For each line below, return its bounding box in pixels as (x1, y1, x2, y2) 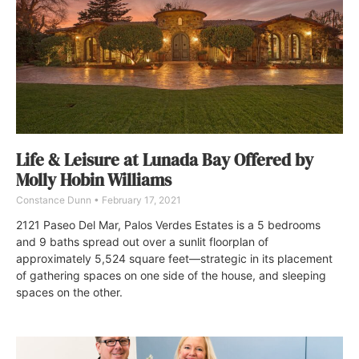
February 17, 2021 (99, 193, 181, 206)
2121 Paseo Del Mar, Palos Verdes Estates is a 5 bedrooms (16, 217, 321, 232)
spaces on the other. (16, 284, 123, 299)
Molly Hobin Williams (16, 167, 171, 192)
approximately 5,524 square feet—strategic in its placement (16, 251, 333, 265)
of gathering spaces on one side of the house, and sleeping (16, 268, 326, 282)
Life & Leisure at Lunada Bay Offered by (16, 147, 313, 171)
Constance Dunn (16, 193, 94, 206)
